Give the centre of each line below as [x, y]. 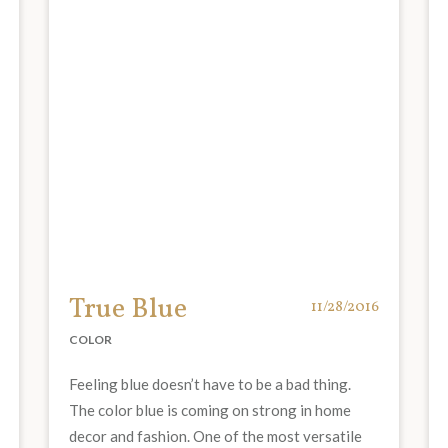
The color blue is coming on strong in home [210, 409]
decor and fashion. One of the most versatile [215, 435]
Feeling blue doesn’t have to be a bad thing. [210, 383]
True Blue [128, 309]
